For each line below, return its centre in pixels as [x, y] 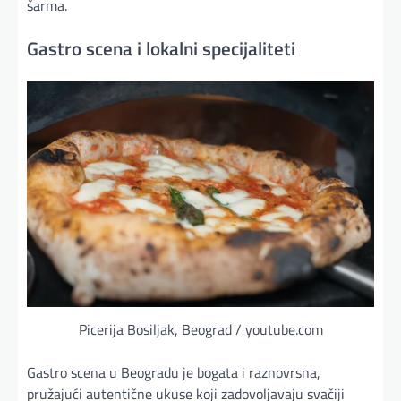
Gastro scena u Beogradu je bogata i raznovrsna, [174, 372]
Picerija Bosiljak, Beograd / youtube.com [200, 329]
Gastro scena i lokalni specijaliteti [161, 48]
